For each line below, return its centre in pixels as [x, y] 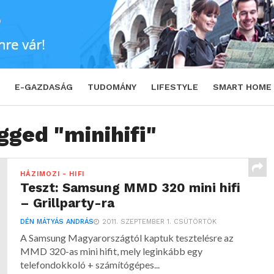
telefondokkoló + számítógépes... [90, 265]
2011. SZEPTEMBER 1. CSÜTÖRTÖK [160, 222]
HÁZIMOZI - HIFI [53, 174]
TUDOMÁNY [112, 87]
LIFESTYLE [175, 87]
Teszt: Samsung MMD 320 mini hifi [131, 188]
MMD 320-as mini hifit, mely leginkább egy [112, 251]
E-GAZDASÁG [44, 87]
